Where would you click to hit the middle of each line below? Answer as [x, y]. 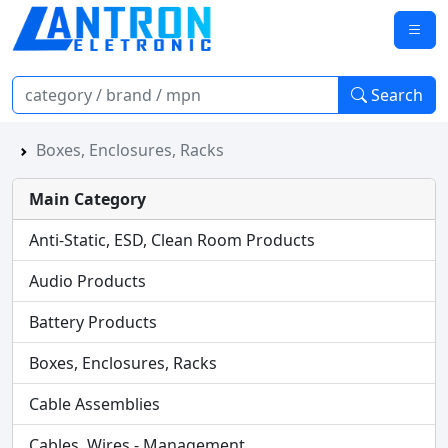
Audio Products [87, 281]
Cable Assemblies [94, 404]
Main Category [87, 199]
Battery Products [93, 322]
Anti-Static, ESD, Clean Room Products [172, 240]
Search [397, 95]
